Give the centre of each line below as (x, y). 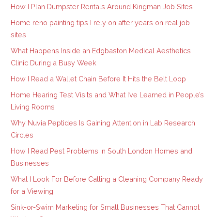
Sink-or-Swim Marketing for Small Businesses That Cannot (105, 207)
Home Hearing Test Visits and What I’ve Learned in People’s (108, 95)
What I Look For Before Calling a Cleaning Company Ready (107, 179)
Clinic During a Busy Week (54, 63)
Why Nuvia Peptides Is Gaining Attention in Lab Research (103, 123)
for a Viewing (32, 191)
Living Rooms (33, 107)
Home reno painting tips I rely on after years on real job (101, 23)
